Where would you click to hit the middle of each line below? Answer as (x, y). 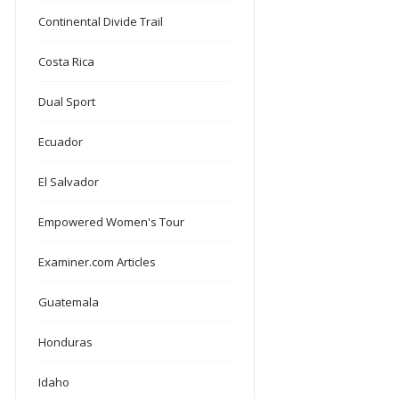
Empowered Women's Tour (112, 221)
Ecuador (61, 141)
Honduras (66, 342)
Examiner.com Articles (98, 261)
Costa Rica (67, 61)
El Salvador (69, 181)
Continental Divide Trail (101, 21)
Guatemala (69, 301)
